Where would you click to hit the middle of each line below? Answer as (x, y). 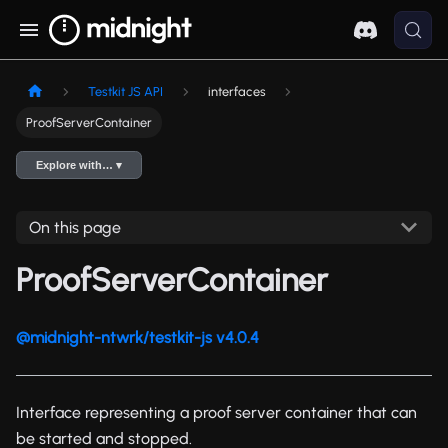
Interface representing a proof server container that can (216, 412)
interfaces (236, 92)
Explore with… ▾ (79, 165)
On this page (74, 227)
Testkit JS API (126, 92)
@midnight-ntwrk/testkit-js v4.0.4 (137, 337)
